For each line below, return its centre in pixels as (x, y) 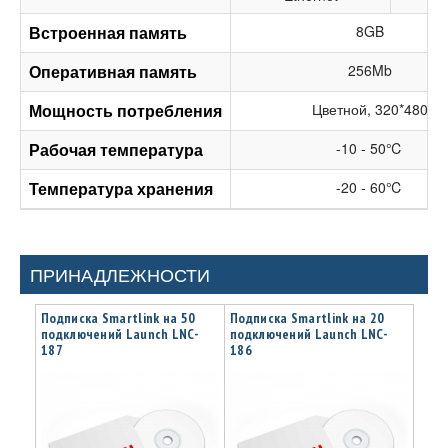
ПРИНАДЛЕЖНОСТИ (120, 273)
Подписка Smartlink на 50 (118, 317)
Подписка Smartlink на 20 (307, 317)
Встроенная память (108, 32)
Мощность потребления (125, 110)
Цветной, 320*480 (369, 108)
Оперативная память (113, 71)
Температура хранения (121, 188)
